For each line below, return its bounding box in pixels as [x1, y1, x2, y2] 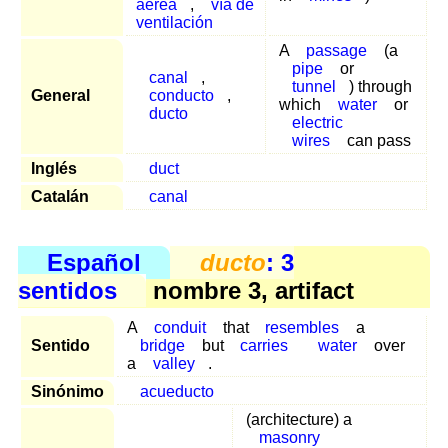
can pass [342, 132, 411, 150]
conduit [153, 318, 206, 336]
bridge [139, 336, 185, 354]
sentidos [18, 276, 117, 304]
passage [305, 42, 367, 60]
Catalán [31, 188, 89, 206]
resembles [265, 318, 340, 336]
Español [47, 248, 142, 276]
